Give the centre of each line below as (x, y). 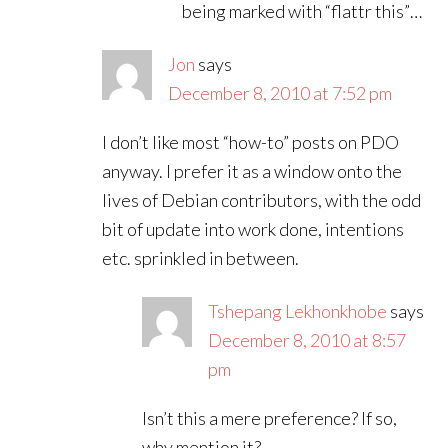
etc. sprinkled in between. (201, 258)
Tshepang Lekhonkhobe (298, 311)
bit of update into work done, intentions (253, 229)
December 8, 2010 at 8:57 (307, 340)
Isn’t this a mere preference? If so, (270, 418)
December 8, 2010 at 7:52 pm (280, 93)
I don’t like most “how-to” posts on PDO (251, 142)
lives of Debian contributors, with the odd (262, 200)
